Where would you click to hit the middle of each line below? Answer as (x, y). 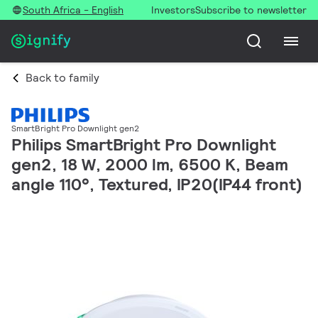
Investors (173, 10)
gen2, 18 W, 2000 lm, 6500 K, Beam (150, 165)
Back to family (62, 78)
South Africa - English (73, 10)
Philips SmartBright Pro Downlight (144, 145)
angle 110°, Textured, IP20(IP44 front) (157, 185)
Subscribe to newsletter (251, 10)
